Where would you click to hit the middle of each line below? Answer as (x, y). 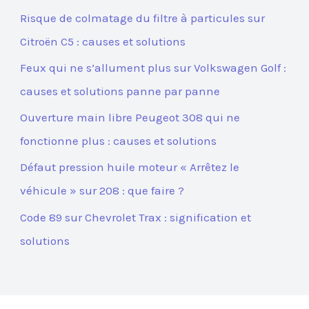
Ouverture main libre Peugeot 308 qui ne (130, 118)
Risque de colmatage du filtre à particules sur (143, 18)
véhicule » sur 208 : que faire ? (102, 191)
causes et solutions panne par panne (120, 91)
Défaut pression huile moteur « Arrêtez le (130, 167)
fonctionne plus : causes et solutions (119, 141)
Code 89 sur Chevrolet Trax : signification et (136, 217)
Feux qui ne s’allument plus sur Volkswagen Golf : (153, 67)
